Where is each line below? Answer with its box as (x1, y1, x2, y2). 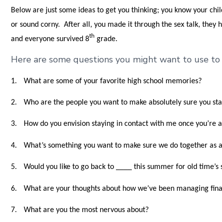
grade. (95, 35, 122, 43)
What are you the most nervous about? (24, 206, 149, 214)
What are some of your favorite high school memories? (24, 77, 202, 85)
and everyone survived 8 (11, 35, 90, 43)
